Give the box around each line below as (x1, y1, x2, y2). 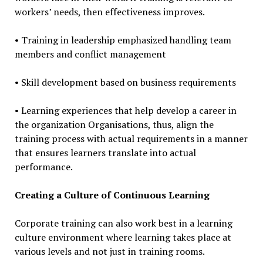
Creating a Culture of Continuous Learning (14, 188, 210, 202)
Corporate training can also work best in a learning (14, 217, 232, 230)
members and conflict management (14, 48, 166, 61)
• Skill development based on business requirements (14, 76, 236, 89)
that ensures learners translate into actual (14, 146, 196, 160)
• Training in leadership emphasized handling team (14, 33, 231, 47)
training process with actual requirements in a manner (14, 132, 248, 146)
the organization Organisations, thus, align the (14, 118, 214, 131)
